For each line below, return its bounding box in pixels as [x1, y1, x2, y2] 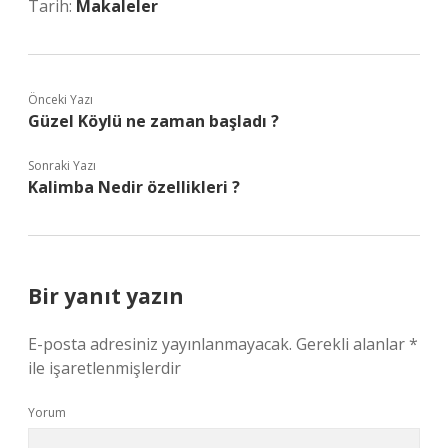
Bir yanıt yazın [28, 282, 184, 310]
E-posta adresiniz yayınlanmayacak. [28, 333, 292, 355]
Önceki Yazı [28, 91, 93, 108]
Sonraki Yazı [28, 157, 96, 174]
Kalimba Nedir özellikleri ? [28, 176, 240, 198]
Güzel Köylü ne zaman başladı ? [28, 110, 279, 132]
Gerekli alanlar [296, 333, 409, 355]
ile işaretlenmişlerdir [28, 357, 181, 379]
